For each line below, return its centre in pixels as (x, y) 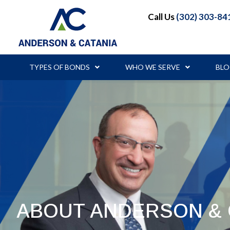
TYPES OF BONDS (60, 67)
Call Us (162, 17)
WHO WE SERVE (153, 67)
